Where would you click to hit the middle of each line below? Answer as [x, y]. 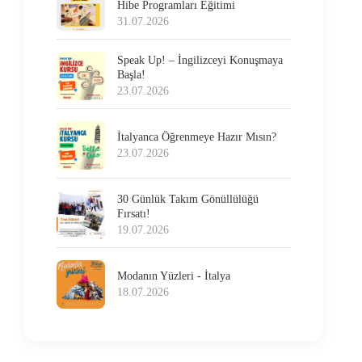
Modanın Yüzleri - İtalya [174, 276]
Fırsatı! [134, 213]
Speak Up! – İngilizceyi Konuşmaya [200, 60]
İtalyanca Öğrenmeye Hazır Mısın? [197, 137]
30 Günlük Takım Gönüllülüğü [188, 199]
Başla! [132, 74]
